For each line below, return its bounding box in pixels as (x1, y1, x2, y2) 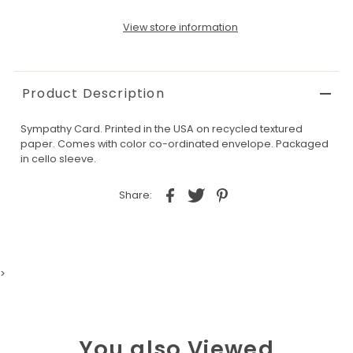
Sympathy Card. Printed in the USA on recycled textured (20, 121, 303, 136)
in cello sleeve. (20, 151, 96, 165)
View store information (122, 20, 238, 34)
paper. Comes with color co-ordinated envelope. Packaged (20, 136, 329, 150)
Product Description (21, 84, 165, 102)
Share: (118, 188, 152, 203)
